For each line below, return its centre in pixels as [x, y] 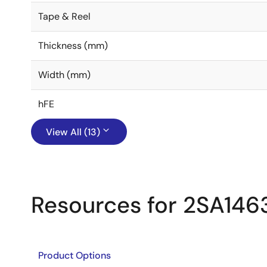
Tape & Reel [64, 16]
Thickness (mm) [73, 46]
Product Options [74, 255]
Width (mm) [64, 75]
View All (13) [73, 132]
